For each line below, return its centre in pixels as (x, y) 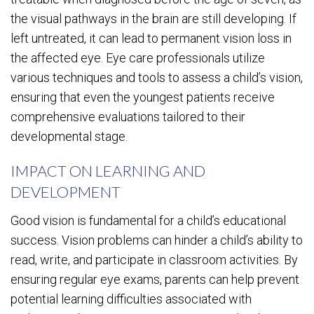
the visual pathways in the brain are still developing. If (153, 19)
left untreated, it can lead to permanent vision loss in (151, 38)
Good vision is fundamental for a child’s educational (148, 220)
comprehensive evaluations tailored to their (128, 117)
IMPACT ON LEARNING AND (108, 171)
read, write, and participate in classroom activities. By (154, 260)
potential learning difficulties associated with (131, 299)
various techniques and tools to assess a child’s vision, (157, 77)
